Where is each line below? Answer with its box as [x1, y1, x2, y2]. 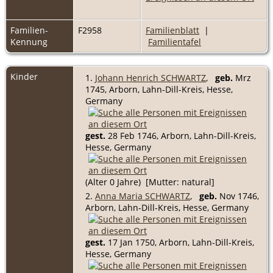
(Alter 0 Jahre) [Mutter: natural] [85, 175, 214, 188]
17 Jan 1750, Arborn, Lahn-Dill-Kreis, [105, 236, 254, 248]
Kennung [10, 35, 48, 48]
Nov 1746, [217, 190, 259, 202]
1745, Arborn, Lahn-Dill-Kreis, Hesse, [85, 83, 233, 95]
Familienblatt [146, 24, 199, 36]
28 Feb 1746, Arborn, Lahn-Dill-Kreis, [105, 129, 256, 141]
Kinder [10, 70, 40, 82]
